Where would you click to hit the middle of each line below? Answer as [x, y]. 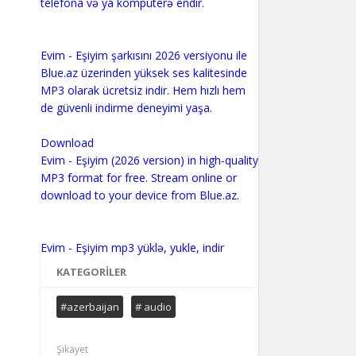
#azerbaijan [89, 307]
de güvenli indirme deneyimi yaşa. [126, 108]
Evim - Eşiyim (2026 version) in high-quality [149, 160]
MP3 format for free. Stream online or [138, 178]
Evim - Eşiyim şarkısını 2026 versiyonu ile [143, 55]
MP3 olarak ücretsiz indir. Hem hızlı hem [143, 90]
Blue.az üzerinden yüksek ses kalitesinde [143, 73]
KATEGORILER [91, 272]
